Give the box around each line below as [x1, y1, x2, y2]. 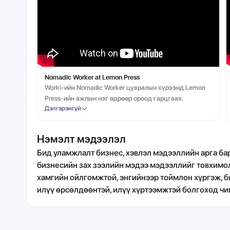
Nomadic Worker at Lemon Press [45, 73, 140, 81]
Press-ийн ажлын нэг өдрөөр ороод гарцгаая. [45, 94, 184, 102]
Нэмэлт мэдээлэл [37, 132, 126, 145]
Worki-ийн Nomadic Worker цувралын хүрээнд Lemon [45, 84, 206, 91]
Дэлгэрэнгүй [45, 105, 82, 112]
